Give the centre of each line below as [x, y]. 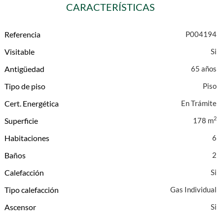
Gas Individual [193, 189]
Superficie [21, 121]
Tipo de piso [25, 86]
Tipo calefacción [32, 190]
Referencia [23, 34]
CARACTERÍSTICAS [110, 7]
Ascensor [20, 207]
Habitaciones [27, 138]
